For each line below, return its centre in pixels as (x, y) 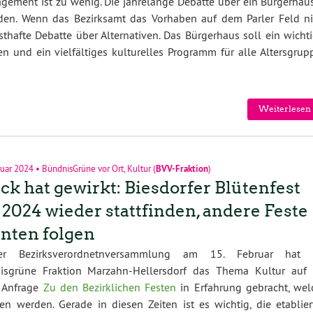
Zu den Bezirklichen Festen (110, 287)
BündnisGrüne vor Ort (82, 168)
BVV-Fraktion (182, 168)
